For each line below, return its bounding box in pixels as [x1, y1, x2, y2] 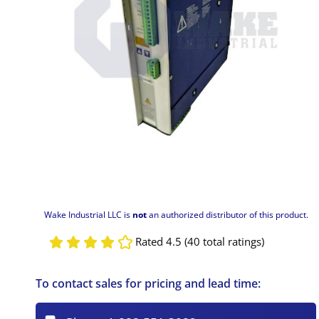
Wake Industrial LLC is [43, 208, 132, 221]
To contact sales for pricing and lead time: [36, 275, 261, 291]
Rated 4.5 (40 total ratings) [135, 234, 264, 249]
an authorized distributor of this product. [146, 208, 308, 221]
